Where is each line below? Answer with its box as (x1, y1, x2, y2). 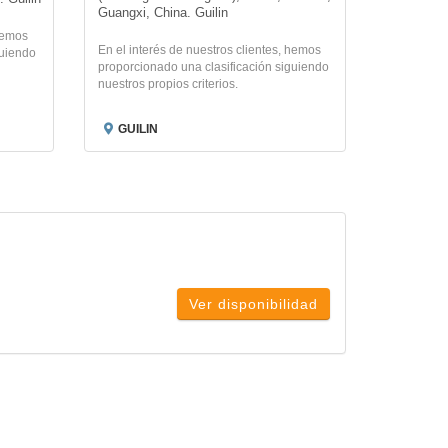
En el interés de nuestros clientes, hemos (97, 43, 321, 58)
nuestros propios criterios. (97, 77, 238, 92)
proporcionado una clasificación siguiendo (97, 60, 329, 75)
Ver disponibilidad (189, 296, 318, 312)
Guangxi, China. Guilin (97, 6, 228, 21)
